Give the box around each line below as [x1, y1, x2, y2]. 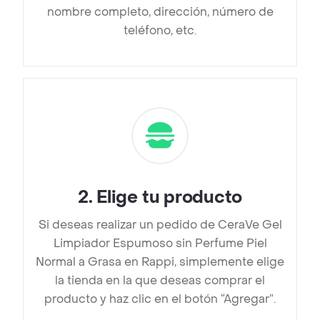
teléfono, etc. [124, 23, 196, 39]
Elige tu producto [96, 186, 243, 209]
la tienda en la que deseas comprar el [55, 273, 265, 289]
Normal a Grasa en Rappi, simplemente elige [36, 254, 284, 270]
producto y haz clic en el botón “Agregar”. [44, 291, 276, 307]
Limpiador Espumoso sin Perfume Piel [53, 236, 267, 251]
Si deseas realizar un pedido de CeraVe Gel [38, 217, 282, 233]
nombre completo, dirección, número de [46, 4, 274, 20]
